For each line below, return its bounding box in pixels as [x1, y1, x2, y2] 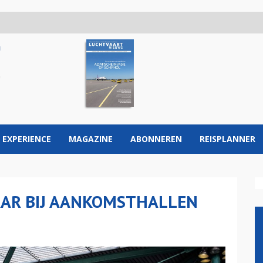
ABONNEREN [130, 133, 182, 144]
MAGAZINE [69, 133, 113, 144]
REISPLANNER [200, 133, 255, 144]
